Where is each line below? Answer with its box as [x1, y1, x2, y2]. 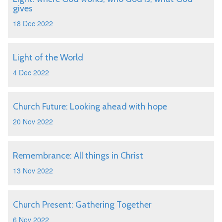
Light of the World [13, 52, 83, 63]
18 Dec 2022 [13, 18, 53, 28]
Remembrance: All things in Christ [13, 150, 143, 161]
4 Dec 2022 [13, 67, 49, 77]
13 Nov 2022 [13, 166, 53, 175]
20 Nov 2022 [13, 116, 53, 126]
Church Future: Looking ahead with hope [13, 101, 167, 112]
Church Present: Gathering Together [13, 199, 152, 210]
